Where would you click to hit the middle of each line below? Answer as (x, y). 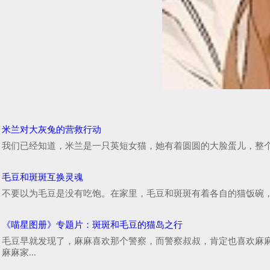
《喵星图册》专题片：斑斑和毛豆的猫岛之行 (92, 225)
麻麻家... (19, 253)
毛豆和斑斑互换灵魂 (42, 177)
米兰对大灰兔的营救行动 (52, 130)
